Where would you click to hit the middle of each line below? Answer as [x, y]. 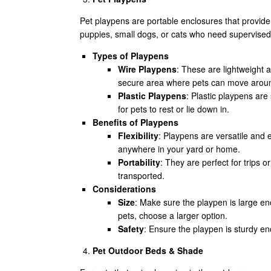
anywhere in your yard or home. [179, 149]
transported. [141, 175]
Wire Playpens [147, 69]
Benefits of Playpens [135, 122]
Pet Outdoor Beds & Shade [148, 250]
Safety [131, 229]
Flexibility [138, 135]
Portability [139, 162]
